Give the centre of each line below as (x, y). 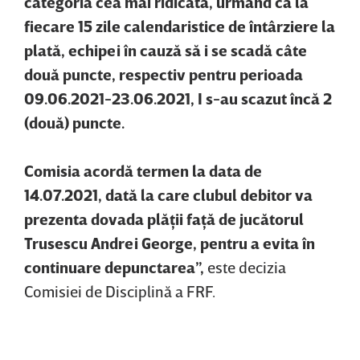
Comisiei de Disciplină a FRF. (120, 290)
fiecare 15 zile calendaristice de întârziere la (180, 25)
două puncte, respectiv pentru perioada (164, 74)
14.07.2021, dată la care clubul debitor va (168, 194)
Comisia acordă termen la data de (143, 170)
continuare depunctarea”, (114, 266)
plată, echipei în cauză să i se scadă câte (166, 49)
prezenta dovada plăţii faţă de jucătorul (164, 218)
